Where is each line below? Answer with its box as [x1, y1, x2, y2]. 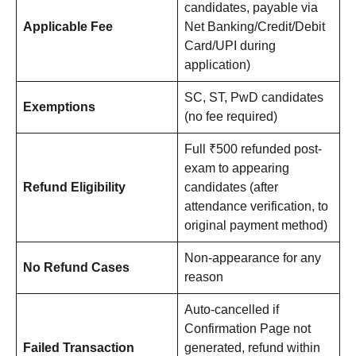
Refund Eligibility [23, 180, 126, 195]
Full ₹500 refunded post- [184, 142, 322, 157]
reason [184, 270, 223, 284]
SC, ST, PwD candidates [184, 91, 323, 105]
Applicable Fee [23, 20, 113, 34]
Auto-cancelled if [184, 303, 279, 317]
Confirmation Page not [184, 322, 311, 336]
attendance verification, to [184, 199, 328, 214]
